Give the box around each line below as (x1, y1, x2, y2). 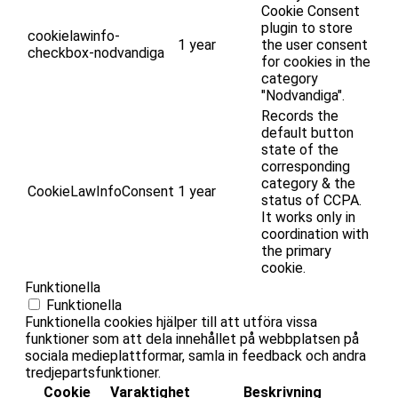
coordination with (261, 225, 369, 243)
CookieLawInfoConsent (28, 182, 174, 200)
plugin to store (261, 19, 353, 36)
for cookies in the (261, 52, 370, 70)
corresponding (261, 157, 350, 175)
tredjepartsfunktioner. (25, 363, 161, 381)
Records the (261, 107, 338, 124)
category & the (261, 174, 355, 192)
